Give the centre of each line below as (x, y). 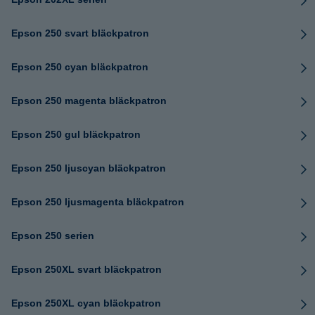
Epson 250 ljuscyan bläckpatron (89, 168)
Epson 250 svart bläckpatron (80, 33)
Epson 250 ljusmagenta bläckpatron (98, 202)
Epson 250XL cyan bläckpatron (86, 303)
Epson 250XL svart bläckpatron (86, 269)
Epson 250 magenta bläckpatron (89, 101)
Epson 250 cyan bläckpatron (80, 67)
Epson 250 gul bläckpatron (76, 134)
